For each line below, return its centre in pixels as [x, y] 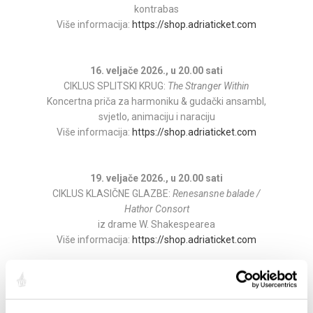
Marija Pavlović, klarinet [217, 301]
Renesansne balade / [217, 194]
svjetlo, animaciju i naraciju [156, 117]
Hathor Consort [156, 209]
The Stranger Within [209, 86]
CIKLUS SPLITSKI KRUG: [116, 86]
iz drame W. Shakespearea [156, 225]
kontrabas [156, 9]
